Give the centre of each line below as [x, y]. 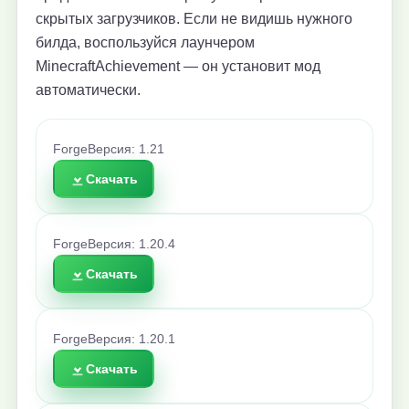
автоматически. [88, 90]
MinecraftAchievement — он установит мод [178, 67]
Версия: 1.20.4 [131, 245]
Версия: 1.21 [126, 150]
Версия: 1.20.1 [131, 340]
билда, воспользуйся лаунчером [145, 43]
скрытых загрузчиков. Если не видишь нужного [194, 19]
